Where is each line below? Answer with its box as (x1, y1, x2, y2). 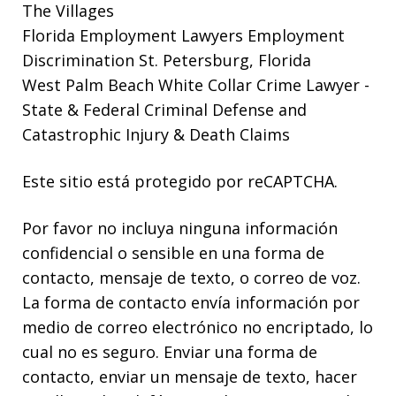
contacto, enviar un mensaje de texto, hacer (22, 365, 357, 387)
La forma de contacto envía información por (22, 291, 360, 313)
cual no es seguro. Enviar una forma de (22, 340, 317, 362)
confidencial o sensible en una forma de (22, 241, 324, 263)
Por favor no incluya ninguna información (22, 217, 338, 239)
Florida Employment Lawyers (22, 24, 243, 46)
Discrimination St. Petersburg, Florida (22, 49, 311, 71)
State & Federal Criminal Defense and (22, 98, 307, 120)
